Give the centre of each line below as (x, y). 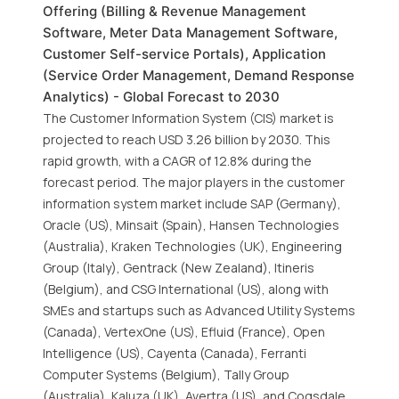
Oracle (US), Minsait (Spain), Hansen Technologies (191, 225)
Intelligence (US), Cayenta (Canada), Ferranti (175, 353)
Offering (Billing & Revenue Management (175, 11)
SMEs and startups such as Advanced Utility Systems (199, 310)
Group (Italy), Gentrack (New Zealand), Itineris (179, 268)
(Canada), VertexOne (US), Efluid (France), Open (184, 332)
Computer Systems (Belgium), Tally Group (166, 375)
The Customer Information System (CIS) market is (188, 118)
